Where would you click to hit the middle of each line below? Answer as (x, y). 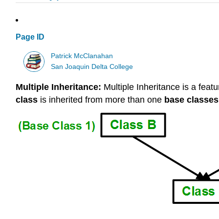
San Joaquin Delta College (92, 66)
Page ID (30, 37)
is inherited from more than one (101, 100)
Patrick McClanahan (82, 56)
